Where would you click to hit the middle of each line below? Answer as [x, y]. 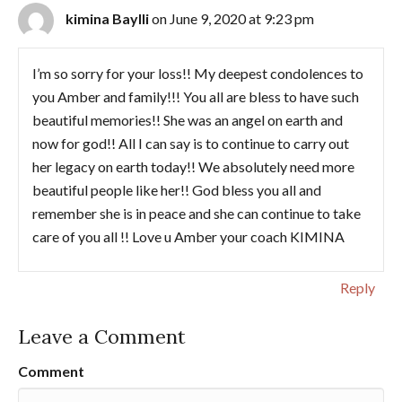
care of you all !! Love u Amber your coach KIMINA [188, 236]
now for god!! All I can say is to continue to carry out [191, 143]
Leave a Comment [102, 336]
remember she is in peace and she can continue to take [197, 213]
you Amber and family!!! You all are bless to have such [196, 96]
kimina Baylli [107, 18]
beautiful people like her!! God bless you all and [177, 189]
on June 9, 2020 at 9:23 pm [233, 18]
